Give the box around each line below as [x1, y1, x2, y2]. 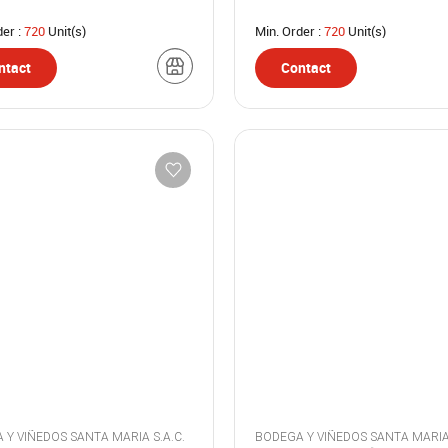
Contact [281, 58, 331, 77]
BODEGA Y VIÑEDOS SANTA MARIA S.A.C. [153, 430, 185, 444]
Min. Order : [255, 22, 324, 40]
